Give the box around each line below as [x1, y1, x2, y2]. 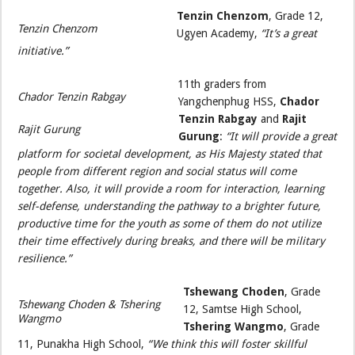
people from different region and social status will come [17, 165, 297, 178]
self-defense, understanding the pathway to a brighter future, [17, 200, 322, 213]
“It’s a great [261, 27, 318, 40]
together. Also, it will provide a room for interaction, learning [17, 182, 325, 196]
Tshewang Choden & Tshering [17, 298, 161, 311]
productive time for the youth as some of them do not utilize [17, 217, 322, 231]
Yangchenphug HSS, [178, 95, 281, 109]
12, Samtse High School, [183, 303, 303, 316]
